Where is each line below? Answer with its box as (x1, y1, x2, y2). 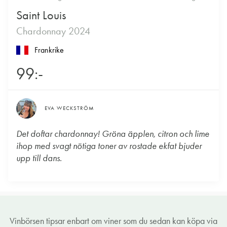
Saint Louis (16, 8, 66, 23)
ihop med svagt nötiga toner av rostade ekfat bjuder (16, 140, 202, 152)
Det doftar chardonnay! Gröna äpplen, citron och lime (16, 128, 209, 140)
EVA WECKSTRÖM (45, 105, 94, 112)
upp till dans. (16, 153, 62, 164)
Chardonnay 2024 (16, 25, 90, 37)
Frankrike (34, 45, 64, 55)
